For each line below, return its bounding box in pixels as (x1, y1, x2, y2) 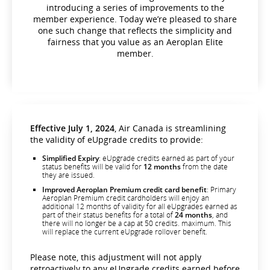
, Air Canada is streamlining (115, 122, 226, 134)
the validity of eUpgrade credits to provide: (30, 133, 203, 145)
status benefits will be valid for (42, 161, 143, 172)
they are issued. (42, 169, 95, 180)
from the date (181, 161, 228, 172)
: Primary (207, 184, 236, 195)
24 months (175, 209, 212, 220)
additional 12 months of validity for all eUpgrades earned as (42, 201, 237, 212)
